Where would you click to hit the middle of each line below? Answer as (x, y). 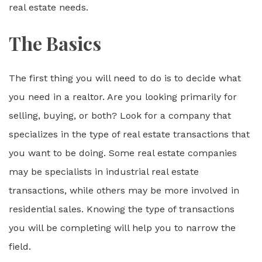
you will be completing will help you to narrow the (122, 228)
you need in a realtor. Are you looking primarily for (123, 97)
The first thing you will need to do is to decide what (125, 78)
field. (20, 247)
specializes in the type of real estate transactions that (129, 134)
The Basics (55, 43)
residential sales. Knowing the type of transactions (122, 209)
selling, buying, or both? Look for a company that (120, 116)
